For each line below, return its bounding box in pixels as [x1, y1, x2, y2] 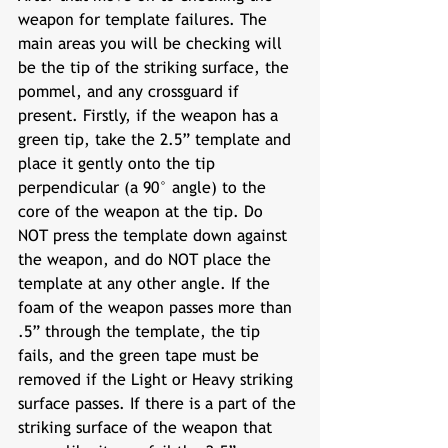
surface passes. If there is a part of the [18, 394, 301, 413]
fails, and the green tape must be [18, 346, 264, 365]
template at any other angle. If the [18, 274, 275, 293]
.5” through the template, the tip [18, 322, 265, 341]
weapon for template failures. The [18, 10, 272, 29]
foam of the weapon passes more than [18, 298, 297, 317]
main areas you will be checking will [18, 34, 287, 53]
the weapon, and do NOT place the [18, 250, 276, 269]
